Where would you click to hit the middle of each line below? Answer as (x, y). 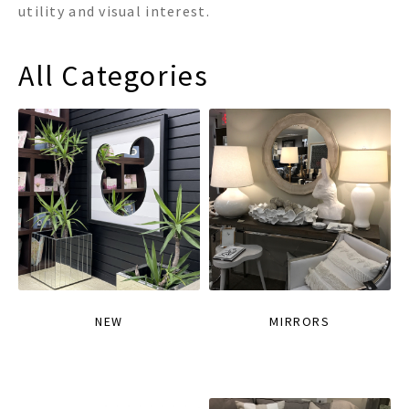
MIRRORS (300, 322)
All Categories (114, 76)
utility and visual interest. (114, 11)
